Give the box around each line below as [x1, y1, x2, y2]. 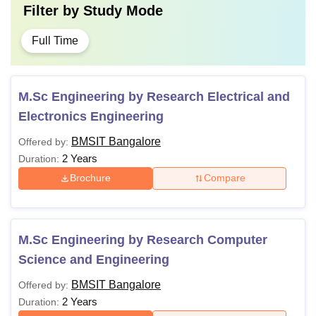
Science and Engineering [18, 252, 169, 267]
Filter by [23, 2, 83, 18]
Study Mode [83, 2, 163, 18]
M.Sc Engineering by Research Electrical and [18, 89, 290, 104]
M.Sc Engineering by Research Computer [18, 232, 267, 247]
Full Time [32, 34, 78, 47]
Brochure [70, 172, 111, 184]
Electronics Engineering [18, 109, 164, 123]
